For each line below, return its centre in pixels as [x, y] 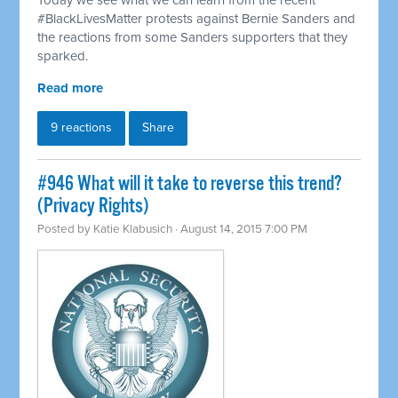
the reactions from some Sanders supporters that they [193, 38]
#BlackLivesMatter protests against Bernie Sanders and [197, 19]
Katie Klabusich [133, 230]
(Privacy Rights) [93, 207]
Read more [71, 88]
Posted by [66, 230]
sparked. [63, 56]
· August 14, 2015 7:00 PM [240, 230]
